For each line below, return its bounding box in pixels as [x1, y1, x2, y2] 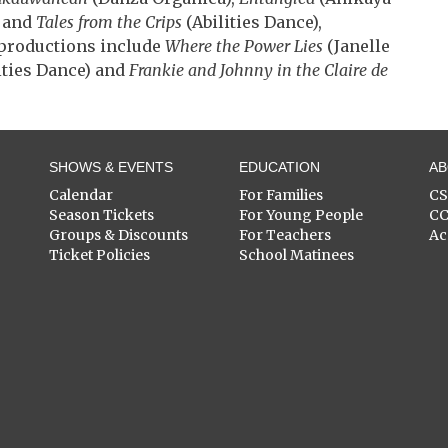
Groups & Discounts [49, 226, 188, 244]
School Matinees [239, 246, 354, 264]
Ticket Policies [49, 246, 150, 264]
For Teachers [239, 226, 331, 244]
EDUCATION [239, 159, 320, 175]
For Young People [239, 206, 363, 224]
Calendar [49, 186, 113, 204]
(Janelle [323, 36, 390, 56]
